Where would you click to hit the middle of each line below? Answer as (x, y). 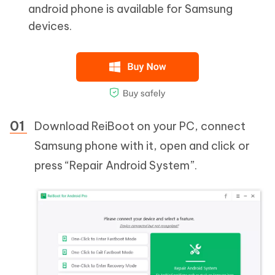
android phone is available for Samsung (130, 9)
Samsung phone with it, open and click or (142, 146)
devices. (50, 26)
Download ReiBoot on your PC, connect (140, 126)
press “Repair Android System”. (116, 166)
